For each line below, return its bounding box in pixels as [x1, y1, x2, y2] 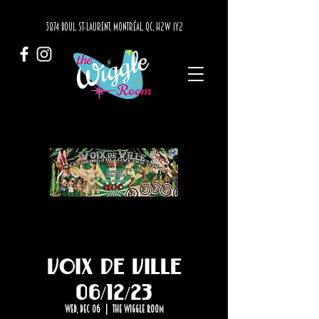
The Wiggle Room [112, 303, 164, 315]
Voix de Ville [47, 251, 181, 276]
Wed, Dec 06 [64, 303, 100, 315]
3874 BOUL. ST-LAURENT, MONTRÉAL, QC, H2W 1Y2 [45, 21, 183, 33]
